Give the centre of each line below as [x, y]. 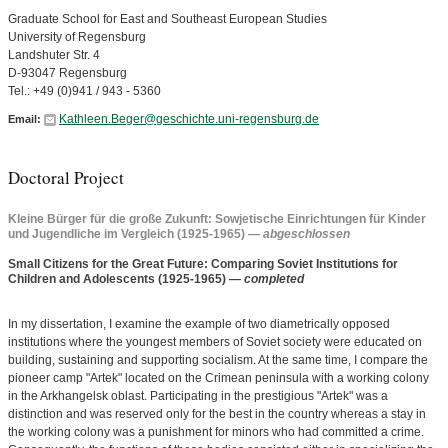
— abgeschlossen [299, 234]
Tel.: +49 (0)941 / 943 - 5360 [84, 91]
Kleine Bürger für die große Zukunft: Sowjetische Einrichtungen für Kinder [217, 219]
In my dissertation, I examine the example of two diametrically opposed [199, 324]
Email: [24, 119]
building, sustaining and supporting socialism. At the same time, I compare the [218, 360]
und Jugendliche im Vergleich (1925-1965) [128, 234]
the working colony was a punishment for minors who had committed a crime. [216, 432]
